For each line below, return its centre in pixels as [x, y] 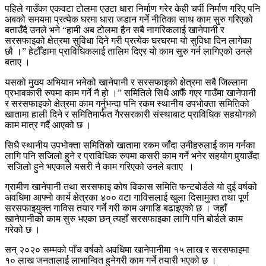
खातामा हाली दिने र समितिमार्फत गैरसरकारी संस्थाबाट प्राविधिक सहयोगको [131, 114]
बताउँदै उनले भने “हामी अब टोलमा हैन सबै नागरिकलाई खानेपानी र [115, 30]
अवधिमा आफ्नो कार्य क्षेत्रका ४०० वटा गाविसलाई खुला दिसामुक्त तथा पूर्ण [127, 197]
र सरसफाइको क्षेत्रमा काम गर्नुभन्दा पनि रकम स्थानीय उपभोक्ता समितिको [127, 103]
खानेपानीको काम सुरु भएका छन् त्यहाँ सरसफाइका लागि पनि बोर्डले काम [124, 218]
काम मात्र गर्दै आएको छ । [48, 125]
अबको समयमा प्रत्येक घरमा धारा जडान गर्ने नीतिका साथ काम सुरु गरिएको [129, 19]
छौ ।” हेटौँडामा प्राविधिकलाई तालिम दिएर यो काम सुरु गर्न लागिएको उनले [129, 51]
